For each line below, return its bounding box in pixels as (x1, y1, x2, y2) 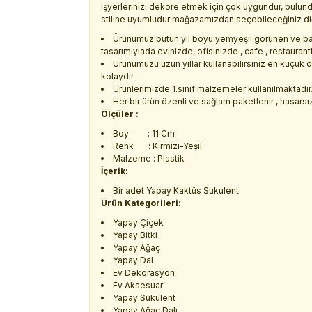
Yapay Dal (113, 255, 153, 265)
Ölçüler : (101, 109, 139, 119)
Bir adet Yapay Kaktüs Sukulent (113, 185, 239, 196)
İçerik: (101, 166, 128, 176)
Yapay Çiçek (113, 217, 164, 228)
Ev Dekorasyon (113, 267, 175, 278)
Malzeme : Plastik (113, 153, 185, 164)
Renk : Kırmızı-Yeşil (113, 141, 202, 151)
